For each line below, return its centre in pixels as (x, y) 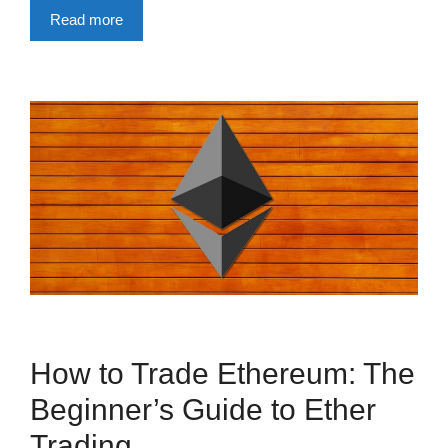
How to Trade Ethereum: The (222, 374)
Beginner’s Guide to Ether (203, 410)
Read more (86, 20)
